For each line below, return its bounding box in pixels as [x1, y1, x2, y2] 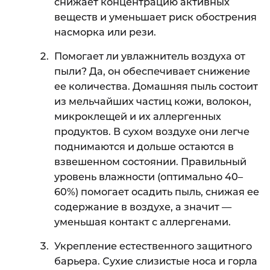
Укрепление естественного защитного [54, 240, 252, 253]
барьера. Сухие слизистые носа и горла [54, 255, 257, 268]
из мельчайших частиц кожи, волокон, [54, 95, 251, 108]
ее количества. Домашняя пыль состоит [54, 80, 258, 93]
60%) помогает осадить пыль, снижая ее [54, 186, 259, 198]
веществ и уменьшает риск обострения [54, 11, 257, 24]
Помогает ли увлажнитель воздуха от [54, 50, 245, 63]
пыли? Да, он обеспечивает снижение [54, 65, 250, 78]
